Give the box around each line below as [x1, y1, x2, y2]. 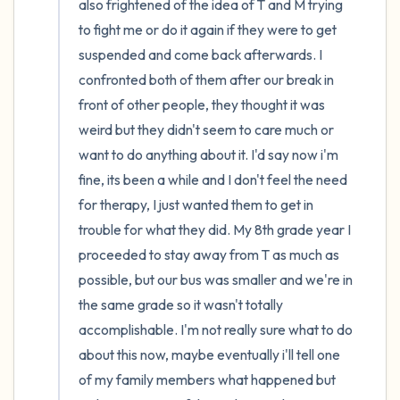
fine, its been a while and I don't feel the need [79, 171, 347, 188]
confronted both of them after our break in [79, 71, 334, 88]
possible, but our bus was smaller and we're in [79, 271, 353, 288]
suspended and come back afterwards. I [79, 46, 322, 63]
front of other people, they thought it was [79, 96, 325, 113]
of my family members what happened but [79, 371, 336, 388]
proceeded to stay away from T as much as [79, 246, 339, 263]
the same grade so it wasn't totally [79, 296, 283, 313]
